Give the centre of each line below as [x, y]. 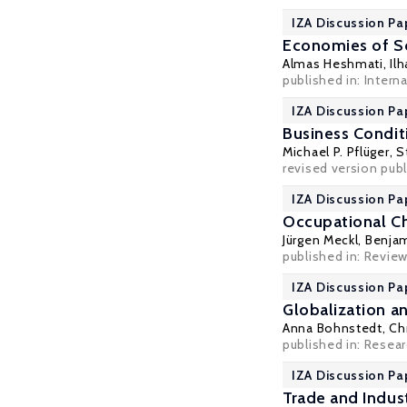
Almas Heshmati [333, 64]
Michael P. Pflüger [336, 152]
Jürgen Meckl [321, 240]
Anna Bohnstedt [333, 328]
